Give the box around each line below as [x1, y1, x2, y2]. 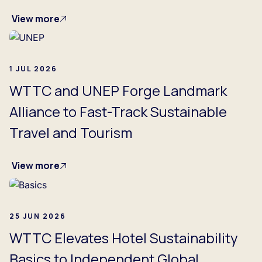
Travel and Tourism [9, 123, 132, 143]
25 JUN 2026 [9, 211, 66, 222]
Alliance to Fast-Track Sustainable [9, 102, 227, 122]
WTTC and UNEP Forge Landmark [9, 81, 227, 101]
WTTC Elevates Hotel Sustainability [9, 228, 238, 248]
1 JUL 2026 [9, 64, 57, 74]
